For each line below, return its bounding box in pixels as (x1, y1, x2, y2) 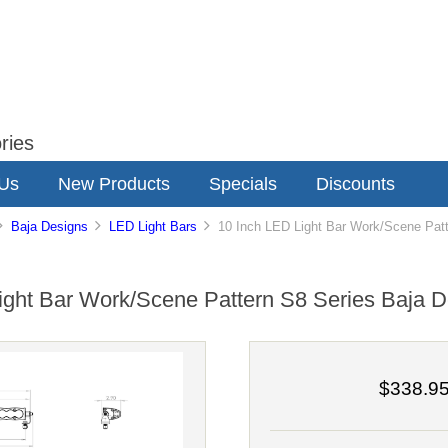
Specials (209, 173, 277, 194)
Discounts (316, 173, 395, 194)
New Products (58, 173, 170, 194)
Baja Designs (11, 219, 89, 235)
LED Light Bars (109, 219, 198, 235)
